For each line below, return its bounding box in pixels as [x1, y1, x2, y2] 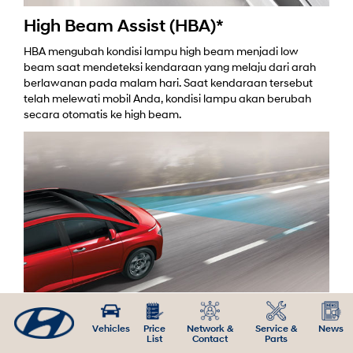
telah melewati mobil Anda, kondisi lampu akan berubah [24, 94, 311, 106]
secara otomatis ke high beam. [24, 110, 181, 122]
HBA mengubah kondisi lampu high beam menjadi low [24, 46, 299, 59]
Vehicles [92, 325, 130, 334]
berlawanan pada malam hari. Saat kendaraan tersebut [24, 78, 313, 91]
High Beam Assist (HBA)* [24, 18, 224, 37]
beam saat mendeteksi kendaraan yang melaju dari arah [24, 62, 316, 75]
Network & [186, 325, 233, 334]
